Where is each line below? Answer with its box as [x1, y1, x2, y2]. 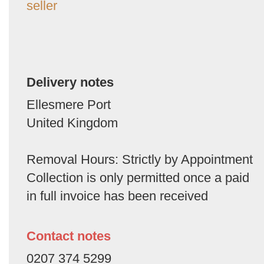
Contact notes [27, 228, 111, 243]
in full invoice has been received [27, 188, 208, 203]
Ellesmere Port [27, 97, 111, 112]
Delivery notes [27, 74, 114, 90]
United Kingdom [27, 115, 118, 130]
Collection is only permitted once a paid [27, 170, 249, 185]
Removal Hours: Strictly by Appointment [27, 151, 253, 167]
